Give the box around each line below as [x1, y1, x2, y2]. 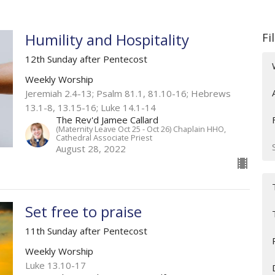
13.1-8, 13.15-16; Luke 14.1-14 [25, 101, 156, 114]
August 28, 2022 [55, 142, 126, 155]
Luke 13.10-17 [25, 258, 86, 271]
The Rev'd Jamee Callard [55, 113, 158, 126]
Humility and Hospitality [25, 29, 189, 50]
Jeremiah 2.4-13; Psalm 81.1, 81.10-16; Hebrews [25, 87, 231, 99]
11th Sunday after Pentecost [25, 224, 147, 237]
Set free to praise [25, 201, 142, 222]
